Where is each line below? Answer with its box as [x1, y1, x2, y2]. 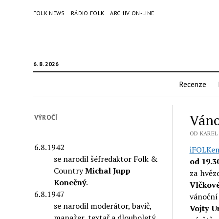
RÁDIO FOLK [70, 9, 105, 17]
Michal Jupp [85, 165, 131, 176]
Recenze [179, 79, 206, 89]
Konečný [54, 176, 87, 188]
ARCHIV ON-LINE [110, 9, 154, 17]
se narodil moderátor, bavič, [54, 200, 152, 211]
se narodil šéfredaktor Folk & [54, 153, 158, 164]
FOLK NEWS [33, 9, 65, 17]
